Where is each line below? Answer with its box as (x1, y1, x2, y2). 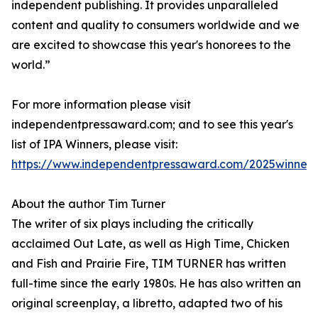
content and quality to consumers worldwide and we (11, 18, 300, 32)
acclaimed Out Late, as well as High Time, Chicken (11, 236, 290, 251)
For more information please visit (11, 97, 191, 111)
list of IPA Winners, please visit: (11, 137, 177, 151)
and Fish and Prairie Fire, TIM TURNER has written (11, 256, 286, 270)
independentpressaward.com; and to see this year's (11, 117, 293, 131)
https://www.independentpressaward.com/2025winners (11, 157, 317, 171)
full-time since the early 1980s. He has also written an (11, 276, 301, 290)
